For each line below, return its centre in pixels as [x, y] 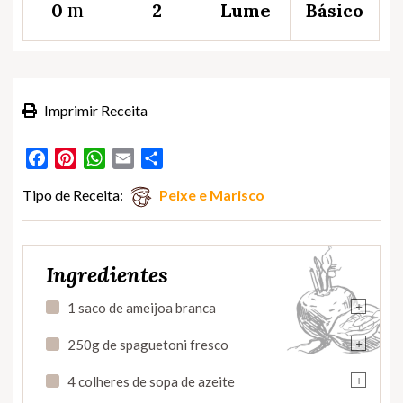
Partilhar [190, 158]
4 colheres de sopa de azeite [151, 382]
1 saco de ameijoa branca [142, 308]
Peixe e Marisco [212, 195]
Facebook [79, 158]
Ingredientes [107, 275]
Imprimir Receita [94, 111]
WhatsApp [139, 158]
